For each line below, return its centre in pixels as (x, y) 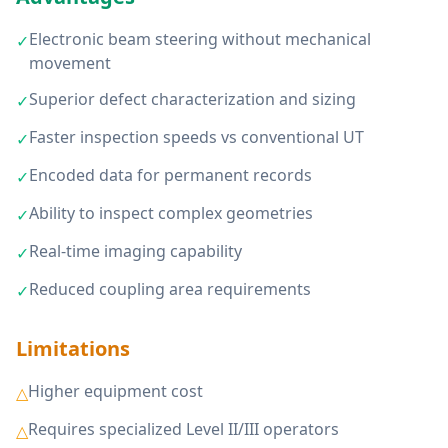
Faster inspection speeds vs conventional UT (196, 137)
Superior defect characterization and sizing (192, 99)
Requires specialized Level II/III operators (183, 429)
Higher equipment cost (115, 391)
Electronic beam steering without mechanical (200, 39)
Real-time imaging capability (135, 251)
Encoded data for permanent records (170, 175)
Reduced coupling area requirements (170, 289)
